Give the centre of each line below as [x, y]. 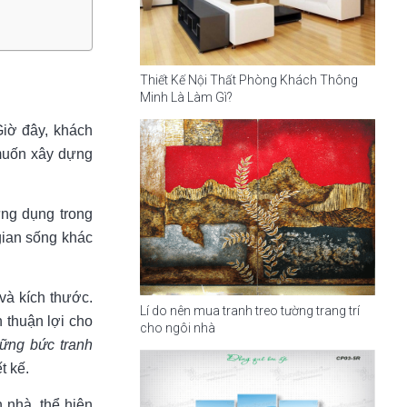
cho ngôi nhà [177, 328]
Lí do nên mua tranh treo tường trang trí [249, 311]
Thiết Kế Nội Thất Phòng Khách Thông [248, 80]
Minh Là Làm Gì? [186, 98]
